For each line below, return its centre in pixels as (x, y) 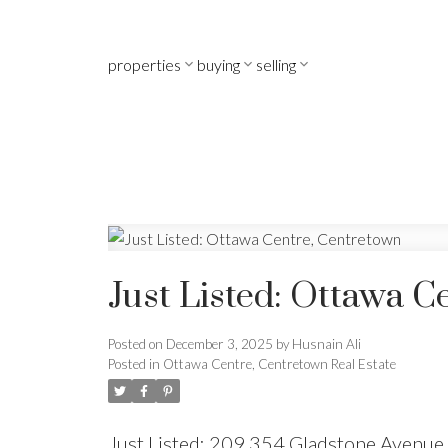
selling (275, 64)
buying (218, 64)
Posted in (133, 364)
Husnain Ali (326, 344)
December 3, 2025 (219, 344)
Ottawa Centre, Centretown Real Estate (279, 364)
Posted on (136, 344)
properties (144, 64)
